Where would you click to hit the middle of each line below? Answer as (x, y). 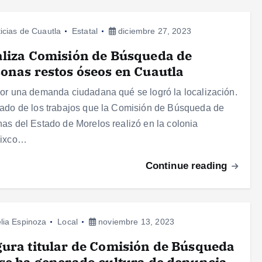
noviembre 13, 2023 (135, 222)
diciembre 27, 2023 (153, 31)
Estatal (85, 31)
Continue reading (188, 166)
